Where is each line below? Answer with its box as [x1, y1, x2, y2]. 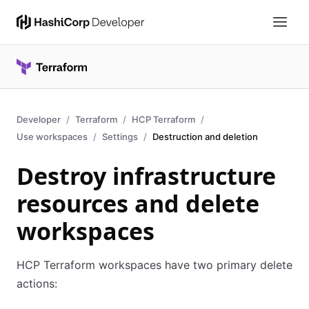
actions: [17, 277, 57, 290]
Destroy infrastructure [17, 160, 276, 192]
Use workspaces [17, 131, 88, 142]
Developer [17, 114, 61, 125]
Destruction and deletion [152, 131, 258, 142]
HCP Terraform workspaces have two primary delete [17, 258, 292, 272]
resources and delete [17, 188, 259, 219]
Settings [102, 131, 138, 142]
